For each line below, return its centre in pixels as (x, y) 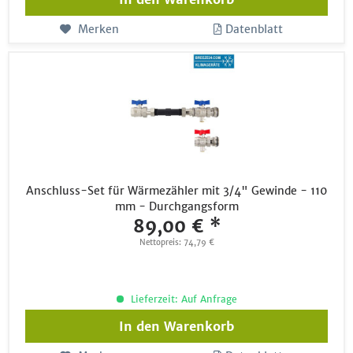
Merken (98, 29)
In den (140, 326)
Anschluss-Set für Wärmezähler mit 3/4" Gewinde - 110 (177, 190)
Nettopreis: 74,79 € (176, 242)
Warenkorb (199, 326)
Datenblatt (255, 29)
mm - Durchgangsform (176, 206)
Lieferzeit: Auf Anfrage (182, 299)
